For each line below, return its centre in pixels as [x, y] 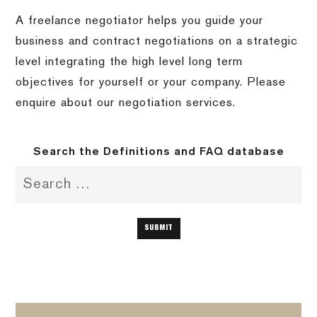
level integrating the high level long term [129, 62]
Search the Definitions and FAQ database [158, 152]
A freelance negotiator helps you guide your [140, 21]
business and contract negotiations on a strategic [157, 42]
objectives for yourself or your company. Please [151, 83]
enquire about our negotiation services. [126, 103]
